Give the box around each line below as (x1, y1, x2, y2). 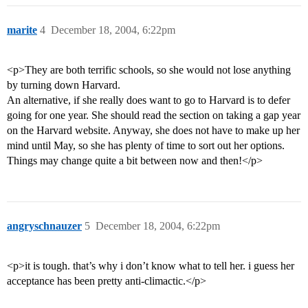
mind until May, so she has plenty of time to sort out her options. (7, 140, 285, 152)
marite (7, 24, 37, 36)
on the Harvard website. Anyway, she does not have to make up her (7, 124, 300, 137)
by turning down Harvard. (7, 79, 120, 91)
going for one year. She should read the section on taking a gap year (7, 109, 300, 122)
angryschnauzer (7, 220, 82, 232)
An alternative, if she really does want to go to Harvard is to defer (7, 94, 290, 107)
